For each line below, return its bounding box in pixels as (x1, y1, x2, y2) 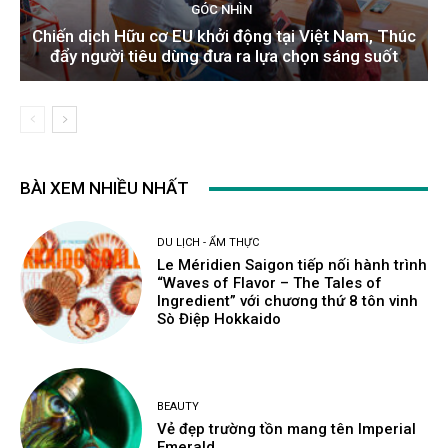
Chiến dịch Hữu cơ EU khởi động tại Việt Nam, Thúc (32, 26, 416, 47)
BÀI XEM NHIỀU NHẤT (20, 178, 189, 199)
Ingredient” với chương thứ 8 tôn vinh (157, 292, 419, 311)
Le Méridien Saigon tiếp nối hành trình (157, 256, 428, 275)
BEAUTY (157, 400, 200, 414)
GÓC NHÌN (191, 2, 252, 18)
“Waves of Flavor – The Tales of (157, 274, 383, 293)
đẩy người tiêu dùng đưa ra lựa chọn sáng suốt (50, 46, 398, 67)
